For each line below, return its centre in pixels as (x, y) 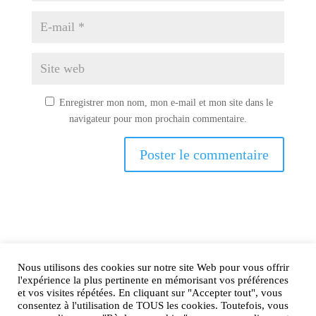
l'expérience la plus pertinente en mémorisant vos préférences (153, 280)
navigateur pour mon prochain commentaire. (158, 119)
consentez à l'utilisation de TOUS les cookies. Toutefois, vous (153, 305)
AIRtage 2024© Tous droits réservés (158, 274)
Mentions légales (158, 298)
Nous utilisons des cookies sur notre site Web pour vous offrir (153, 267)
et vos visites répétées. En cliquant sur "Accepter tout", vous (150, 293)
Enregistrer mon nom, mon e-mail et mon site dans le (166, 103)
